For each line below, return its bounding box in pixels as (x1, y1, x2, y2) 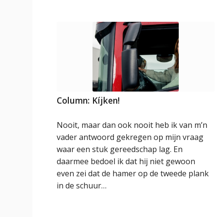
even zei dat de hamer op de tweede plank (57, 168, 209, 179)
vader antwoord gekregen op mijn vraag (57, 132, 204, 143)
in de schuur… (57, 180, 107, 191)
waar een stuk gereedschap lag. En (57, 144, 183, 155)
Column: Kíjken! (57, 94, 120, 107)
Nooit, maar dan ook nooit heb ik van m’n (57, 120, 208, 131)
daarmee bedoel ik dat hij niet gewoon (57, 156, 196, 167)
